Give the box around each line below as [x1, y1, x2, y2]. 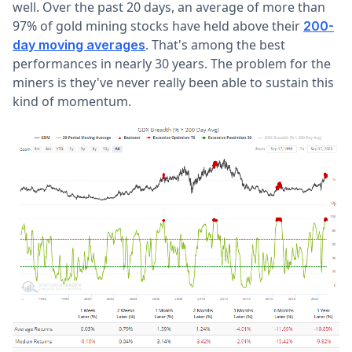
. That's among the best [145, 35, 285, 53]
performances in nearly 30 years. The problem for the [13, 54, 331, 72]
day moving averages [13, 36, 145, 53]
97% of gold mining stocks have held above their [13, 16, 303, 35]
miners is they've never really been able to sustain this [13, 73, 334, 91]
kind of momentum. [13, 92, 131, 110]
